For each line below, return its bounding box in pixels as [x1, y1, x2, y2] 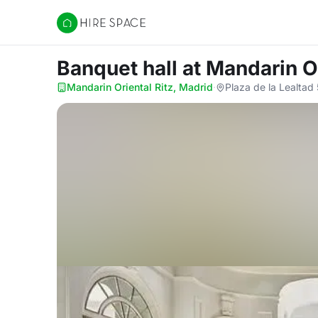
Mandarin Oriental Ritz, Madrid [67, 81, 213, 93]
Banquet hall [57, 56, 182, 80]
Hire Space [56, 23, 115, 37]
